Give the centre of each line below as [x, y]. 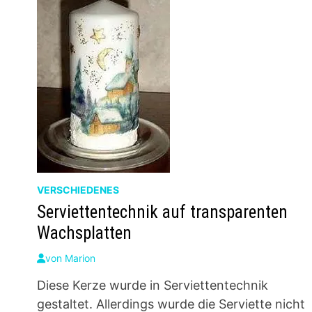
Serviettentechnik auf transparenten [163, 212]
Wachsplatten [85, 233]
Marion [80, 258]
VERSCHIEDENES [78, 190]
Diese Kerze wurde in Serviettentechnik [153, 285]
